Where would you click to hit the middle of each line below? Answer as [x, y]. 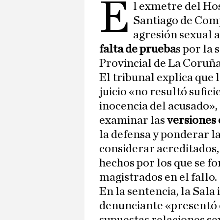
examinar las [133, 121]
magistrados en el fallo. [158, 178]
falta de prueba [137, 49]
